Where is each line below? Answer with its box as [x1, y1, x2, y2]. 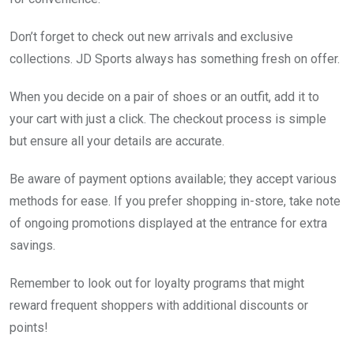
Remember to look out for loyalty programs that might [9, 275, 304, 291]
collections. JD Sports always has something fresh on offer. [9, 51, 340, 66]
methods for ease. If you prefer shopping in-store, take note [9, 193, 341, 209]
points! [9, 319, 48, 335]
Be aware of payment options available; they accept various [9, 171, 337, 186]
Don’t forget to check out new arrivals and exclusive [9, 28, 293, 44]
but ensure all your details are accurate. [9, 133, 224, 149]
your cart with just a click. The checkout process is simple [9, 111, 326, 126]
